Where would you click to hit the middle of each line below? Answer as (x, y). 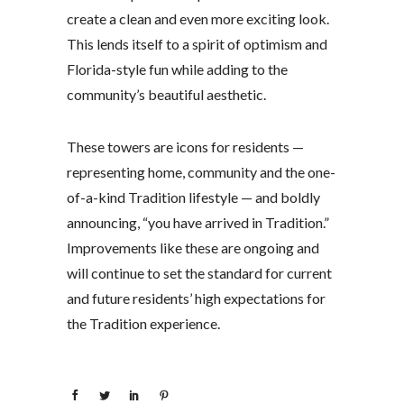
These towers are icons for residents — (185, 147)
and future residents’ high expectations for (196, 298)
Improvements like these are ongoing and (193, 248)
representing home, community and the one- (201, 172)
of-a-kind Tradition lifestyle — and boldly (193, 197)
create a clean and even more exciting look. (198, 19)
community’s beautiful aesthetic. (166, 95)
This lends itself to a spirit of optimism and (197, 44)
